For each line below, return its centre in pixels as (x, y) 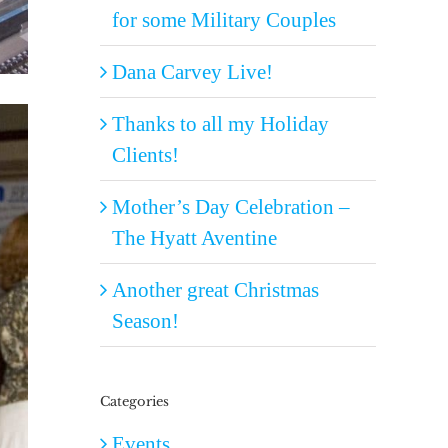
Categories (134, 401)
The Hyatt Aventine (194, 237)
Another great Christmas (215, 289)
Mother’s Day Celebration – (231, 206)
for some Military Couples (224, 19)
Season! (145, 320)
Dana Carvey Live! (192, 71)
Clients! (145, 154)
